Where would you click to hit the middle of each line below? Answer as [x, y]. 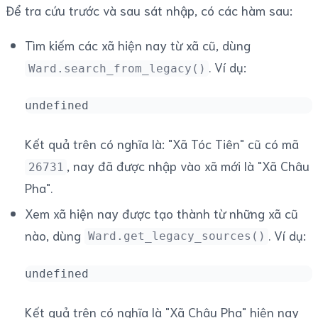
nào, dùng [55, 235]
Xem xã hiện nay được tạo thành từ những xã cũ [161, 213]
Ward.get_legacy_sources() [176, 236]
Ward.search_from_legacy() [117, 69]
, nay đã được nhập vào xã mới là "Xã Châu [188, 166]
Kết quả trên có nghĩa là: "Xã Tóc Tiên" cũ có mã [162, 144]
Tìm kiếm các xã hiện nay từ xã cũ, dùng [138, 45]
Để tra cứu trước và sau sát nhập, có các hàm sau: [149, 10]
